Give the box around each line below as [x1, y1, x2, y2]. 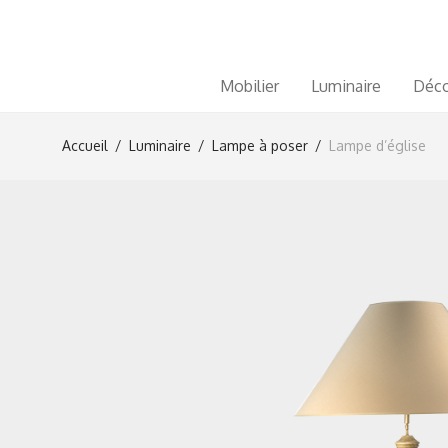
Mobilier [220, 75, 280, 96]
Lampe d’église [329, 137, 426, 154]
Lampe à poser [212, 137, 308, 154]
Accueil [62, 137, 108, 154]
